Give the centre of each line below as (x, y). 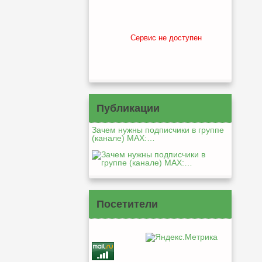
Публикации (128, 108)
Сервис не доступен (166, 38)
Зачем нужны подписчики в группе (158, 130)
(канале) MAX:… (123, 138)
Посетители (127, 204)
